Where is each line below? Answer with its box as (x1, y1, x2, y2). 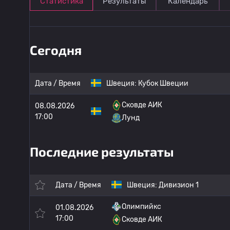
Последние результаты (30, 144, 174, 159)
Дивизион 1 (159, 181, 199, 189)
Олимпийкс (122, 202, 161, 211)
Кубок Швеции (138, 79, 188, 88)
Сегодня (30, 42, 82, 57)
